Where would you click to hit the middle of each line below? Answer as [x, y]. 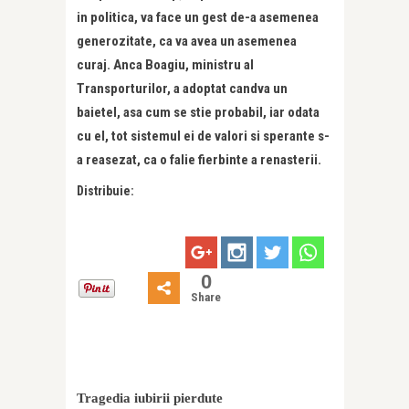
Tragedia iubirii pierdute [150, 399]
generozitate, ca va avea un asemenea [187, 41]
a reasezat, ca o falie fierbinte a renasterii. [199, 159]
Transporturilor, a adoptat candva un [182, 88]
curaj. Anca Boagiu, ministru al [165, 64]
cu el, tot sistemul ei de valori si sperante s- [203, 136]
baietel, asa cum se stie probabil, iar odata [198, 112]
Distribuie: [105, 190]
